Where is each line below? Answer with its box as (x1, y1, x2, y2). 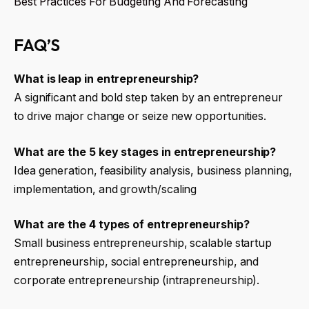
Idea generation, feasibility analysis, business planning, (14, 163, 292, 177)
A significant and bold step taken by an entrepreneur (14, 91, 283, 105)
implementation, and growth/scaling (14, 182, 197, 196)
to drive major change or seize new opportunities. (14, 110, 267, 123)
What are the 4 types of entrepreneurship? (14, 218, 250, 232)
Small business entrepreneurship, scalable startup (14, 237, 272, 250)
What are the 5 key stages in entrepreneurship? (14, 145, 277, 159)
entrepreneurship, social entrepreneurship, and (14, 255, 259, 269)
